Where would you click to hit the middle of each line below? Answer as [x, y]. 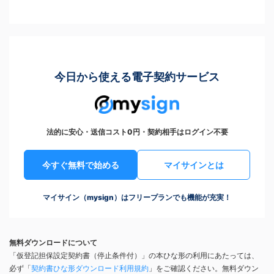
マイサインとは [194, 165]
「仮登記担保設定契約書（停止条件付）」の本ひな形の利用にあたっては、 [134, 256]
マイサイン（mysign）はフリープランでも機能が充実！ [137, 198]
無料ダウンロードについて [53, 243]
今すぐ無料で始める [80, 165]
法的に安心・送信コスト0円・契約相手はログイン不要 [137, 132]
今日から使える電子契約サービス [137, 77]
